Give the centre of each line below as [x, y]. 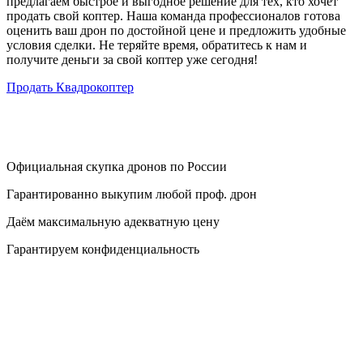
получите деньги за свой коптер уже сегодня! [132, 60]
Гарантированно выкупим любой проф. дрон [132, 194]
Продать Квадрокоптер [70, 87]
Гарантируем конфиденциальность [103, 249]
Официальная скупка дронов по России [117, 167]
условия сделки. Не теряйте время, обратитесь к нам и [157, 45]
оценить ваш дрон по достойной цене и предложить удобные [176, 30]
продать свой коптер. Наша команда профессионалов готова [173, 16]
